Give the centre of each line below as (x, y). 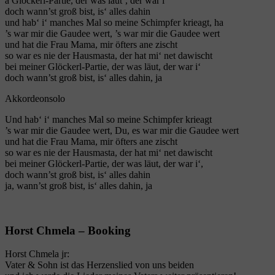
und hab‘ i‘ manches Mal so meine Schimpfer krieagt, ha (114, 22)
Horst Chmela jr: (37, 254)
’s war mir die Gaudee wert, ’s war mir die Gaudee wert (112, 33)
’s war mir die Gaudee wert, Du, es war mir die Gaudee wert (122, 130)
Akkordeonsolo (35, 99)
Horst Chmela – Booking (68, 230)
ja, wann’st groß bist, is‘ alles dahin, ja (79, 186)
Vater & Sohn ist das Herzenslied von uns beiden (99, 265)
